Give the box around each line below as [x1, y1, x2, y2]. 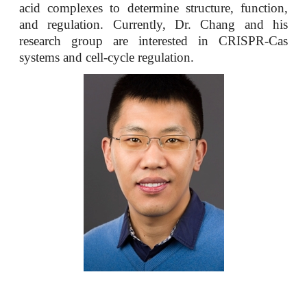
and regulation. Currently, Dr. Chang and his [19, 17, 288, 32]
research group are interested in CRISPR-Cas [19, 34, 288, 48]
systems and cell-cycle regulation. [19, 50, 195, 64]
